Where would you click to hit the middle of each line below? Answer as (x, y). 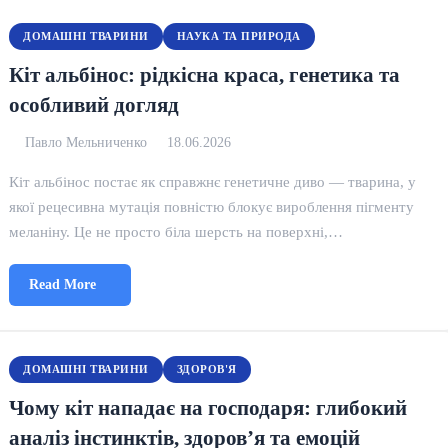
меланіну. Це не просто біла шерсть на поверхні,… (176, 231)
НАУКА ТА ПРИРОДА (238, 36)
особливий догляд (94, 104)
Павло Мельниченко (86, 142)
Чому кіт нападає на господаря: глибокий (208, 407)
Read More (63, 284)
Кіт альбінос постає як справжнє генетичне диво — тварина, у (213, 181)
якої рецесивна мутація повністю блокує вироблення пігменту (212, 206)
